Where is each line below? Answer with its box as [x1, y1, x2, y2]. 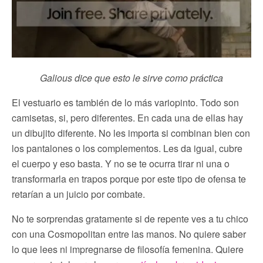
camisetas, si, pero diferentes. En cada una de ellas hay [12, 110, 243, 124]
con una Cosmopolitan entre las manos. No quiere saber [12, 227, 246, 241]
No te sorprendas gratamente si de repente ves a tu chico [12, 211, 248, 225]
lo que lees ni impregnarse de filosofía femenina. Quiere [12, 242, 244, 256]
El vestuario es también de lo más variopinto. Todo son [12, 95, 239, 109]
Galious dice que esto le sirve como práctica [40, 70, 223, 85]
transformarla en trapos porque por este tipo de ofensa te [12, 171, 246, 186]
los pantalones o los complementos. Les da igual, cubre [12, 141, 242, 155]
